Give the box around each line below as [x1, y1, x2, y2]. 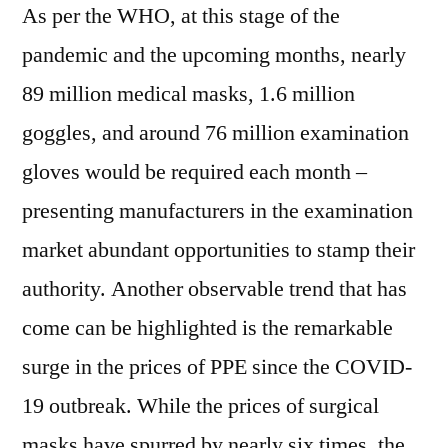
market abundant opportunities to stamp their [22, 236, 415, 264]
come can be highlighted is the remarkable [22, 314, 393, 342]
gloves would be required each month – [22, 158, 367, 186]
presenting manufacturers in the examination [22, 197, 413, 225]
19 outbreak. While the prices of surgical [22, 392, 379, 420]
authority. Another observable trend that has [22, 275, 407, 303]
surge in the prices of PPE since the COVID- [22, 353, 412, 381]
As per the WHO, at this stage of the [22, 2, 340, 30]
